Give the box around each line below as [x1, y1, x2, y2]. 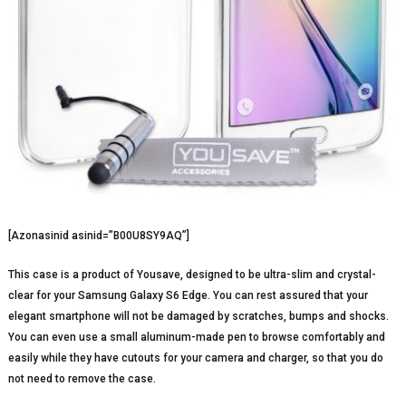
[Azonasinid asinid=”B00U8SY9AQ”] [7, 229, 189, 243]
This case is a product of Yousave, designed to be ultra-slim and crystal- [7, 268, 376, 282]
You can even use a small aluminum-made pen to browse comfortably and [7, 331, 385, 344]
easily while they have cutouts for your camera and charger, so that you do [7, 352, 383, 365]
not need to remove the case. [7, 372, 156, 386]
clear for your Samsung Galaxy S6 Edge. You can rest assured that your [7, 289, 368, 303]
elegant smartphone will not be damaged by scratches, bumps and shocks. [7, 310, 389, 324]
